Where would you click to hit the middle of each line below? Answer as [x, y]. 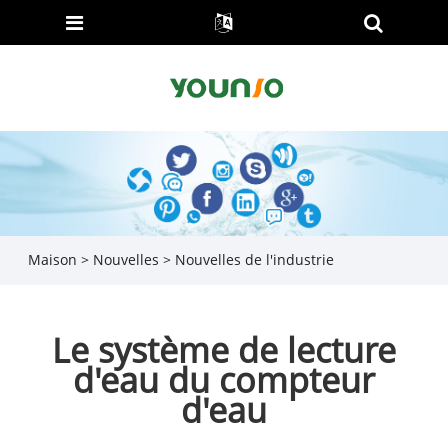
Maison [52, 260]
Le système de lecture [224, 349]
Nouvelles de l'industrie [254, 260]
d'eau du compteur [224, 379]
